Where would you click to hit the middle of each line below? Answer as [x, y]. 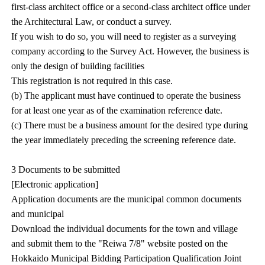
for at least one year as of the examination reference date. [117, 110]
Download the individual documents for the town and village [125, 229]
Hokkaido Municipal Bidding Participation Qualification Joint [127, 258]
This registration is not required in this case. [92, 81]
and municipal [38, 214]
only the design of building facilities [78, 66]
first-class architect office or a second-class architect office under [131, 7]
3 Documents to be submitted [66, 169]
